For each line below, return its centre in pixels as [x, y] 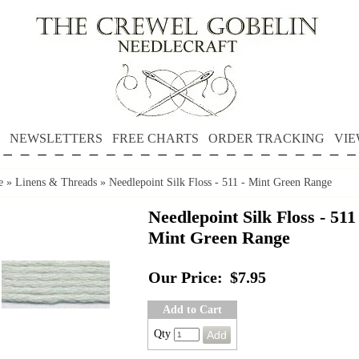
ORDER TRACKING [266, 138]
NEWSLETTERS [56, 138]
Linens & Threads [56, 182]
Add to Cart [192, 310]
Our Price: [186, 278]
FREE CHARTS [155, 138]
